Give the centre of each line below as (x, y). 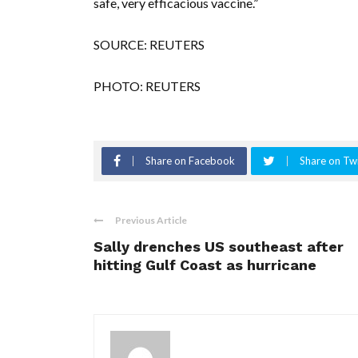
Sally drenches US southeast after (219, 247)
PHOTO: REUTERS (147, 86)
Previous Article (151, 221)
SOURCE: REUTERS (149, 45)
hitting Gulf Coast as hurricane (205, 265)
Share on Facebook (190, 161)
